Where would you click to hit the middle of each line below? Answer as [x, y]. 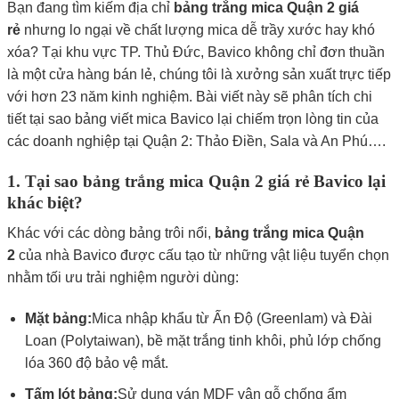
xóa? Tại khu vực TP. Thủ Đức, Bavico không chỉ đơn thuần [195, 52]
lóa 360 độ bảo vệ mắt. [97, 363]
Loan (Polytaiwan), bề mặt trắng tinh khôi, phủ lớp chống [204, 341]
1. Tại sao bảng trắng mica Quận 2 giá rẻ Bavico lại [196, 181]
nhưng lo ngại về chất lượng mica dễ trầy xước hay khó [197, 30]
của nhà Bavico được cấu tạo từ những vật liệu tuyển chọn [202, 256]
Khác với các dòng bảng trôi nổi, [110, 233]
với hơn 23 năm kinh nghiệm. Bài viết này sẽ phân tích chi [189, 97]
